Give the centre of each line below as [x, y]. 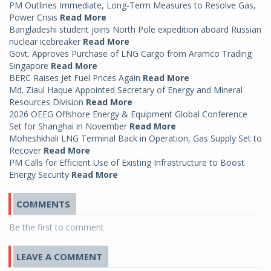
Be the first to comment [57, 227]
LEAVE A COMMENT [59, 257]
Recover [26, 151]
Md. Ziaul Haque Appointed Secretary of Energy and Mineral [126, 90]
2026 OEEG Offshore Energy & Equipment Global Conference [128, 114]
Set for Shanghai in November [69, 126]
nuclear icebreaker [46, 42]
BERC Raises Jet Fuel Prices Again [76, 78]
